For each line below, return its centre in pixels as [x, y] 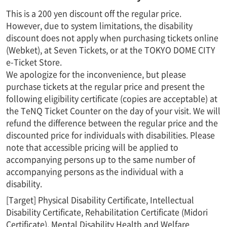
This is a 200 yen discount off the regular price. [94, 13]
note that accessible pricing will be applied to [92, 147]
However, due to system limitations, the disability [99, 25]
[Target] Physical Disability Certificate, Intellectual [100, 199]
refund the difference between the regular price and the [112, 122]
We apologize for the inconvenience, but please [96, 74]
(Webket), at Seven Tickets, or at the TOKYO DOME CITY [111, 49]
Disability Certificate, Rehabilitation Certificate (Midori [107, 212]
